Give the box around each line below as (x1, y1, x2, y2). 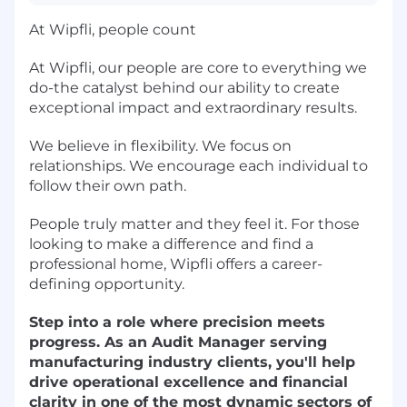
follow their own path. (29, 176, 186, 194)
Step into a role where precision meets (29, 313, 325, 331)
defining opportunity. (29, 274, 184, 293)
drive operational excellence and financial (29, 372, 348, 391)
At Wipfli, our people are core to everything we (29, 58, 367, 76)
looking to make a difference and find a (29, 234, 313, 253)
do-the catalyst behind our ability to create (29, 78, 340, 96)
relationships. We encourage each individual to (29, 156, 368, 174)
